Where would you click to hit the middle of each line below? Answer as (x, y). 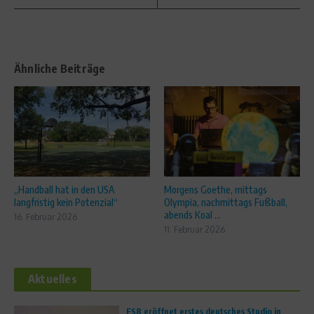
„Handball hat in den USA (64, 189)
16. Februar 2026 (46, 217)
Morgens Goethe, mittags (216, 189)
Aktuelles (53, 279)
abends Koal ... (192, 214)
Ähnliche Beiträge (60, 68)
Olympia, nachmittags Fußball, (226, 202)
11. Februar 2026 (194, 229)
